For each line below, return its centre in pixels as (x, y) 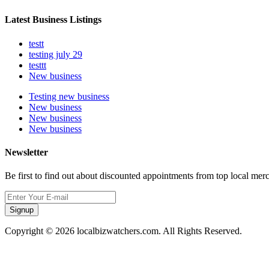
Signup (22, 210)
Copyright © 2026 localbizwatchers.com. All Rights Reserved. (123, 231)
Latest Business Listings (53, 20)
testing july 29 (56, 54)
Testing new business (69, 96)
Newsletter (26, 152)
